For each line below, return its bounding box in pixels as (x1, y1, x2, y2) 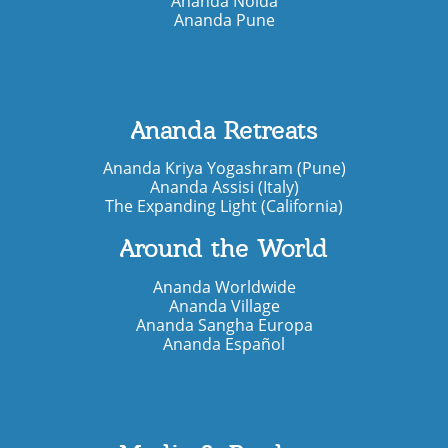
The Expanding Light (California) (105, 195, 343, 218)
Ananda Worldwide (152, 275, 296, 298)
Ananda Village (168, 294, 280, 317)
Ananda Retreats (130, 115, 318, 145)
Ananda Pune (173, 8, 275, 31)
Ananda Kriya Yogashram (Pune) (102, 157, 346, 180)
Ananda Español (163, 332, 285, 355)
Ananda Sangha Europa (135, 313, 313, 336)
